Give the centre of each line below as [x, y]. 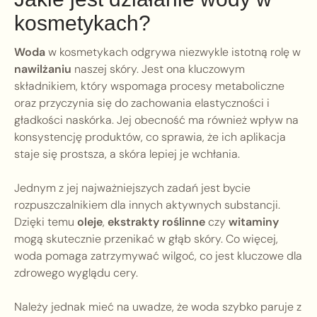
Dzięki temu [46, 222]
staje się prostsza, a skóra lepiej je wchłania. [127, 154]
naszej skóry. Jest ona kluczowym [158, 69]
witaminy [254, 222]
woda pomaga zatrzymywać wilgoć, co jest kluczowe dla [158, 256]
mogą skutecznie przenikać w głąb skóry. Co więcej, [146, 239]
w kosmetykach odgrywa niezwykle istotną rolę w [173, 52]
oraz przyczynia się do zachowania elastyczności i [142, 103]
